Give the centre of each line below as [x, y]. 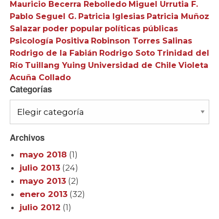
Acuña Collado [40, 77]
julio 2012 [40, 207]
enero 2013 [44, 194]
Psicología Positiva [49, 41]
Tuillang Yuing [55, 65]
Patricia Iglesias [111, 16]
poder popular [73, 28]
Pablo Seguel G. [43, 16]
